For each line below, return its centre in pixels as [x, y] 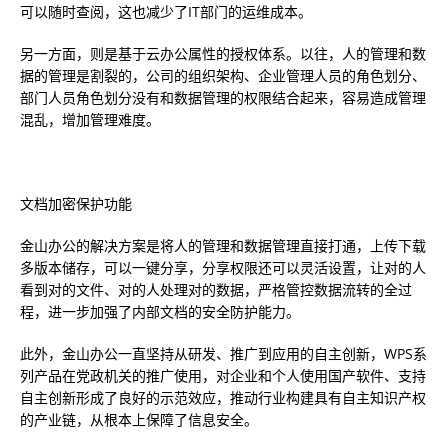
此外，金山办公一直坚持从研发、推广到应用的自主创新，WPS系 [223, 353]
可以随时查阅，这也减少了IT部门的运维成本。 [166, 11]
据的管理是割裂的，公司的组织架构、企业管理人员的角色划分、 [223, 75]
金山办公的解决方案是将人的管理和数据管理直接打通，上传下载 [223, 245]
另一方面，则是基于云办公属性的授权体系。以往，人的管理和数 [223, 53]
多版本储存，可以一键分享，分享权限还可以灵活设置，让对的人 [223, 267]
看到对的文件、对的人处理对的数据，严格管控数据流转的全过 [216, 289]
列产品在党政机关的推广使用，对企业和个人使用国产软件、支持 [223, 375]
